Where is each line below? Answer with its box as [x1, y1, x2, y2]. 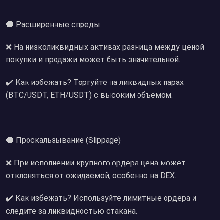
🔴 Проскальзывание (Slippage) [6, 136, 121, 145]
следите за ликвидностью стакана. [6, 206, 137, 216]
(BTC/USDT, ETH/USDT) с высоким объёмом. [6, 90, 173, 100]
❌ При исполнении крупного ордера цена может [6, 158, 186, 167]
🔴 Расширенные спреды [6, 20, 100, 29]
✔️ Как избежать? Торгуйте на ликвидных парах [6, 78, 184, 87]
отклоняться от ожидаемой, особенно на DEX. [6, 171, 176, 180]
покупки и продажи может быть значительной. [6, 55, 180, 64]
